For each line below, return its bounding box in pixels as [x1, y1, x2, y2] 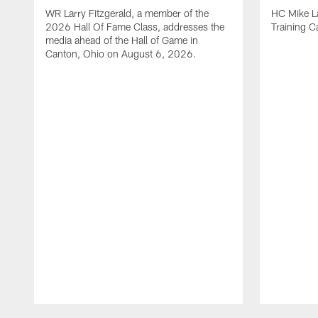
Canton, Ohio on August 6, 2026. [45, 47, 197, 60]
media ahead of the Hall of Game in [45, 33, 198, 46]
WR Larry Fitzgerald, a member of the [45, 6, 209, 19]
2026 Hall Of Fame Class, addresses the [45, 20, 224, 33]
